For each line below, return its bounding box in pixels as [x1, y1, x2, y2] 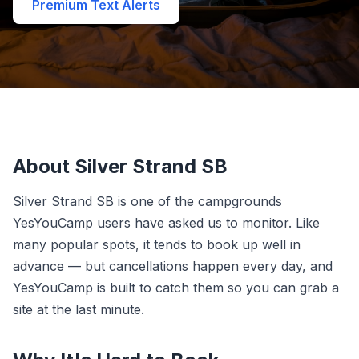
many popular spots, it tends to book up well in [13, 236, 301, 252]
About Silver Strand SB [13, 155, 228, 178]
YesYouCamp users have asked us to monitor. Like [13, 215, 320, 231]
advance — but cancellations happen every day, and [13, 258, 333, 274]
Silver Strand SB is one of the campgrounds [13, 193, 282, 209]
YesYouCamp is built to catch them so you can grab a [13, 280, 339, 296]
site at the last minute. [13, 301, 144, 317]
